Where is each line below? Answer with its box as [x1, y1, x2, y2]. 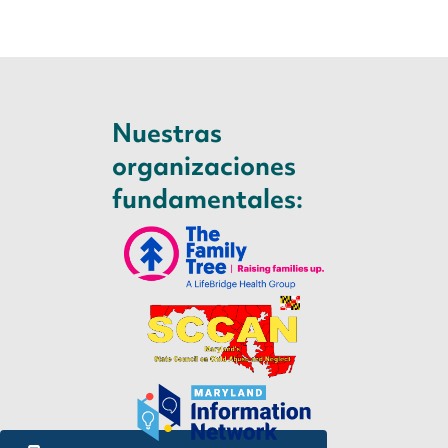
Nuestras [112, 115, 222, 150]
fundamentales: [112, 181, 303, 216]
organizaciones [112, 148, 296, 183]
